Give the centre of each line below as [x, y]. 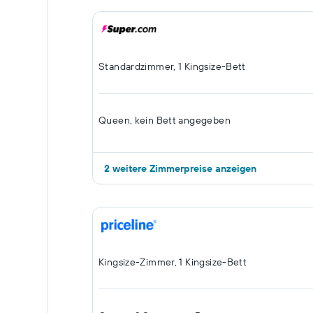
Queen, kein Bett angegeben [165, 120]
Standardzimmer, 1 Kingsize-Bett [172, 66]
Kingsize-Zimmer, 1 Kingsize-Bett [173, 262]
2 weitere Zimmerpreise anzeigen [180, 168]
